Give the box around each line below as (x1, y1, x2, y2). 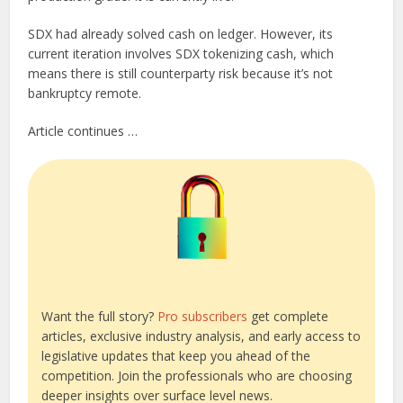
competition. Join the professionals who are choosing (41, 367, 353, 385)
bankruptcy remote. (28, 85, 146, 103)
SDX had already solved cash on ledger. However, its (28, 25, 334, 43)
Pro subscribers (157, 308, 248, 326)
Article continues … (28, 122, 139, 140)
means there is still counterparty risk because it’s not (28, 65, 334, 83)
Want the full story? (41, 308, 158, 326)
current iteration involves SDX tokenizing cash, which (28, 45, 335, 63)
